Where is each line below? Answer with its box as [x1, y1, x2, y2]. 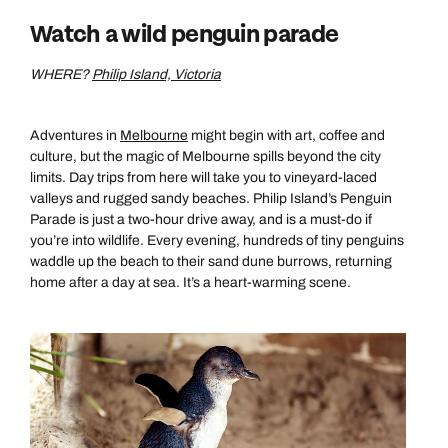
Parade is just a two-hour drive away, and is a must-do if [30, 212, 372, 227]
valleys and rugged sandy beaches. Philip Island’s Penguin [30, 191, 392, 206]
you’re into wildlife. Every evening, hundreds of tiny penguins [30, 233, 404, 248]
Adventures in [30, 128, 120, 143]
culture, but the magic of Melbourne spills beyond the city [30, 149, 381, 164]
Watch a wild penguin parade [30, 19, 339, 50]
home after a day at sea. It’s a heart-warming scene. [30, 275, 351, 290]
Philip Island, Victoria [92, 67, 221, 82]
